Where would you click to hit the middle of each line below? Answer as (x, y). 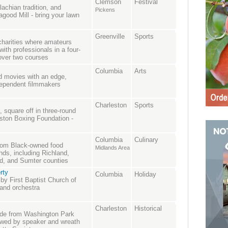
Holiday (145, 175)
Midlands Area (112, 148)
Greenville (110, 37)
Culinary (146, 140)
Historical (148, 209)
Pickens (105, 10)
